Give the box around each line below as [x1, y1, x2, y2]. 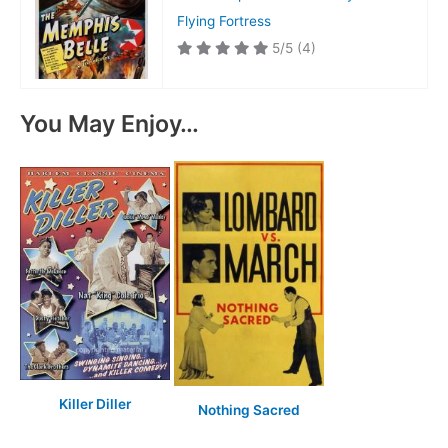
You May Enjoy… [20, 108, 199, 138]
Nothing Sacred [198, 401, 300, 418]
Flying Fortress [176, 13, 271, 30]
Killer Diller [59, 396, 131, 413]
